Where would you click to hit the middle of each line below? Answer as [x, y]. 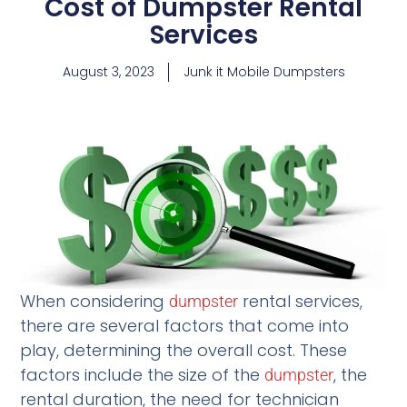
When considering [95, 301]
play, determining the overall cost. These [184, 350]
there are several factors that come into [185, 325]
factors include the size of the [143, 374]
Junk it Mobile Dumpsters [264, 72]
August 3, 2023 [108, 72]
